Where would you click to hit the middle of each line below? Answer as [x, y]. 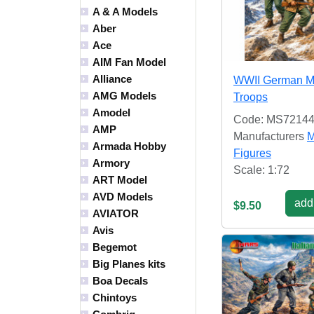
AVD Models [123, 197]
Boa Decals [120, 281]
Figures [252, 153]
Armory [111, 163]
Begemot [115, 247]
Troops [251, 97]
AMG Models [124, 96]
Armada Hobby [129, 146]
